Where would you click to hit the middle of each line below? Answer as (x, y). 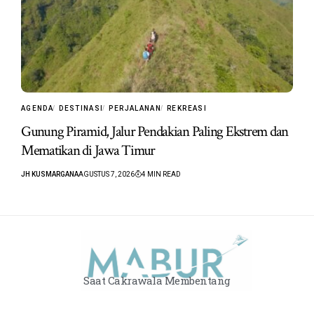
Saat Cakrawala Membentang (157, 280)
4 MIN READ (161, 174)
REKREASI (187, 108)
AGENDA (37, 108)
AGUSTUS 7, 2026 (107, 174)
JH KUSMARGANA (50, 174)
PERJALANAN (135, 108)
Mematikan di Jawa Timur (88, 150)
